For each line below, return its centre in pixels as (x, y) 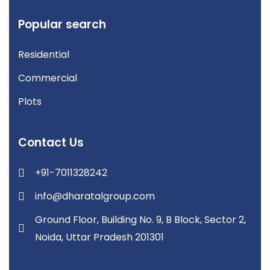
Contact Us (51, 143)
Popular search (62, 25)
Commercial (48, 78)
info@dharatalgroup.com (95, 196)
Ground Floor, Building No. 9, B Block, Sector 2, (140, 220)
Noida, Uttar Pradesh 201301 (99, 237)
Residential (44, 55)
